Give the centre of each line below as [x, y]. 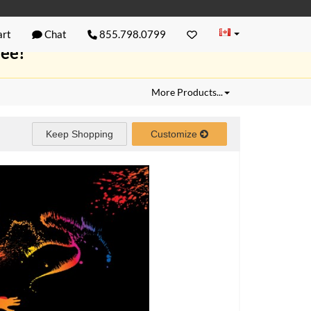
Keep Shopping [80, 134]
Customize [176, 134]
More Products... [187, 92]
